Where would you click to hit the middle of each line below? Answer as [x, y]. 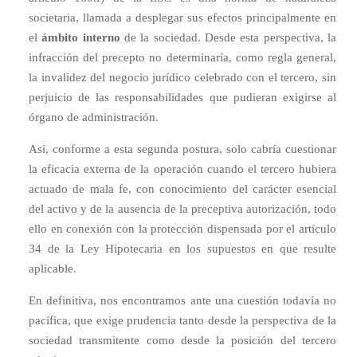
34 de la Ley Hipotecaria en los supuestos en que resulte [182, 249]
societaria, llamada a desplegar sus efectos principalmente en [182, 18]
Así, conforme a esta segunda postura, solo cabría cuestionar [182, 149]
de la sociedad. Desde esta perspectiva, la [228, 37]
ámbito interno [81, 37]
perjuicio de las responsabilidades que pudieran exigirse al [182, 97]
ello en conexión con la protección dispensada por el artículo [182, 229]
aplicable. [53, 269]
